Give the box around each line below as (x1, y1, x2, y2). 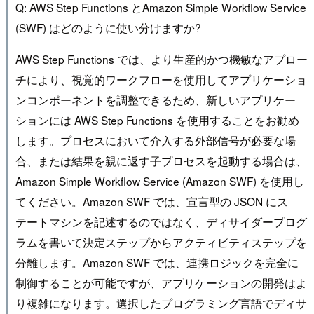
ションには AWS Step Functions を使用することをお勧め (15, 111, 299, 128)
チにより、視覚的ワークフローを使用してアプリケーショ (15, 71, 307, 87)
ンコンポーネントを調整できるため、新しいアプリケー (15, 91, 296, 107)
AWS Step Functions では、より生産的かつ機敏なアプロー (15, 50, 308, 67)
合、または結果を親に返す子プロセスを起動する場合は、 (15, 152, 307, 168)
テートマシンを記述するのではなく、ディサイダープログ (15, 213, 307, 229)
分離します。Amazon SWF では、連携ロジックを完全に (15, 254, 299, 270)
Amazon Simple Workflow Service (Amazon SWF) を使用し (15, 172, 304, 189)
